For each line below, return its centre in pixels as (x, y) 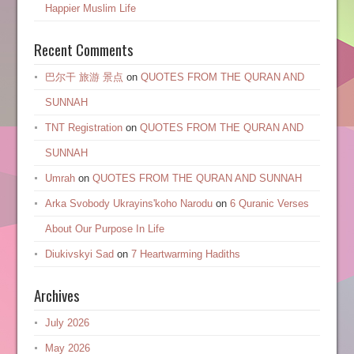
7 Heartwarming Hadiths (185, 254)
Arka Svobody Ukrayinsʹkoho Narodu (128, 203)
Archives (56, 295)
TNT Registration (83, 128)
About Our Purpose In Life (104, 229)
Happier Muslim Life (90, 8)
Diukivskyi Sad (79, 254)
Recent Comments (83, 49)
